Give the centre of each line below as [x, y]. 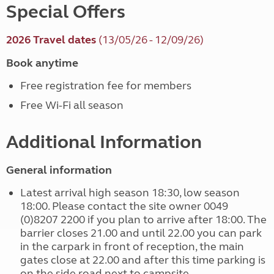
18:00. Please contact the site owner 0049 [124, 206]
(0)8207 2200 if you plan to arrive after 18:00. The [143, 220]
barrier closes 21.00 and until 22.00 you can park [141, 233]
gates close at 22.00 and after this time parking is [143, 260]
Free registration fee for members [106, 86]
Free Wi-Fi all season [72, 106]
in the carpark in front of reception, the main [132, 247]
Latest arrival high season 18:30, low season [130, 193]
